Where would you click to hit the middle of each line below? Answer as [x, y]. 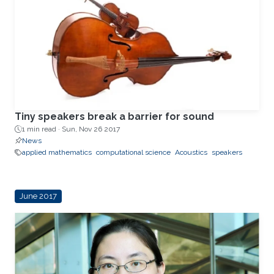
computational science [133, 153]
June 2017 [38, 196]
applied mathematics [57, 153]
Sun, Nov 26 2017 [91, 129]
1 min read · [42, 129]
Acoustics [191, 153]
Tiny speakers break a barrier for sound [114, 117]
